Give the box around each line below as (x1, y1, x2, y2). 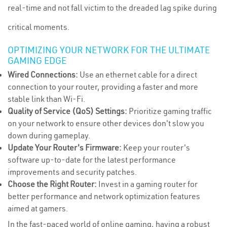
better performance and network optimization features (8, 191, 200, 201)
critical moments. (8, 22, 70, 32)
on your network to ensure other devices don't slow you (8, 118, 204, 128)
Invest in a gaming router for (97, 179, 198, 189)
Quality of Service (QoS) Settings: (8, 106, 127, 116)
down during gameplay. (8, 130, 91, 140)
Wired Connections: (8, 69, 78, 80)
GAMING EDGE (8, 55, 66, 66)
